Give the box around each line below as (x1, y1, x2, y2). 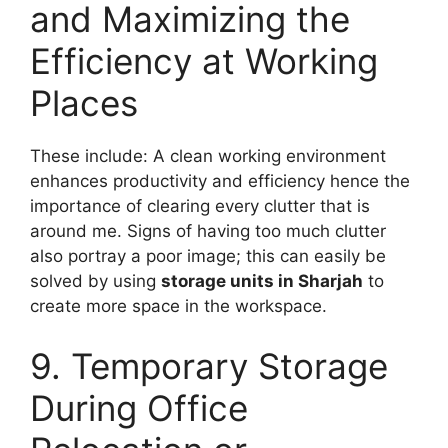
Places (30, 82, 138, 124)
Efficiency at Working (30, 40, 378, 82)
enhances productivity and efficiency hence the (30, 171, 410, 191)
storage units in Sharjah (161, 271, 363, 291)
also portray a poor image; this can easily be (30, 246, 386, 266)
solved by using (30, 271, 161, 291)
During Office (30, 386, 248, 429)
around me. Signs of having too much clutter (30, 221, 386, 241)
